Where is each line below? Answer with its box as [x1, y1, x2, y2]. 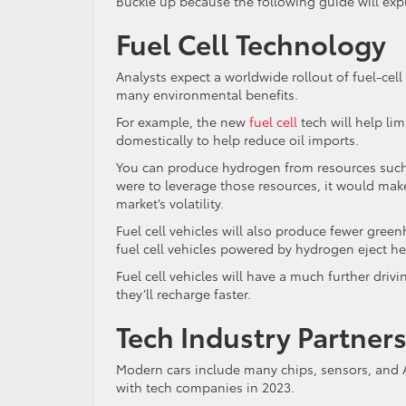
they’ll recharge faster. [116, 285, 251, 304]
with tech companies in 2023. [116, 378, 295, 397]
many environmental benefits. [116, 85, 298, 104]
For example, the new [116, 112, 249, 131]
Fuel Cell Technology [116, 24, 386, 63]
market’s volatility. [116, 194, 224, 213]
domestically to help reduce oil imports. [116, 130, 359, 150]
